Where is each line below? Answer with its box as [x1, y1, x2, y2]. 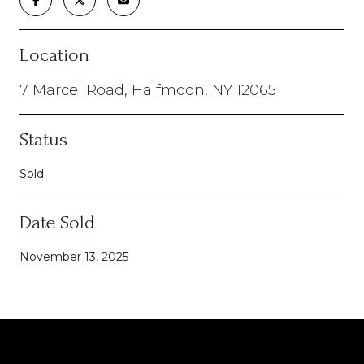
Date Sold [19, 210, 95, 233]
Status [19, 128, 67, 150]
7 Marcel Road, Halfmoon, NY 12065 [19, 80, 276, 99]
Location [19, 43, 89, 66]
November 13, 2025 [19, 249, 128, 264]
